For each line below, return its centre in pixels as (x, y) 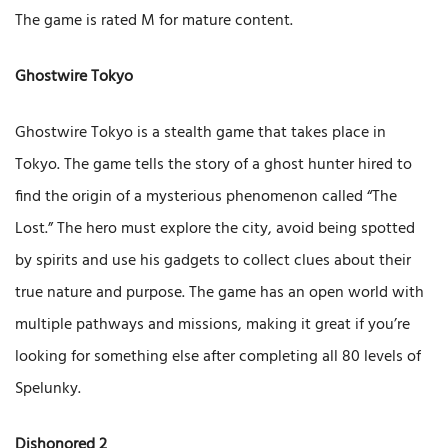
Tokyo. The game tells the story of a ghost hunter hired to (213, 165)
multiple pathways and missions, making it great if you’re (212, 325)
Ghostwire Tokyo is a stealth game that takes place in (200, 133)
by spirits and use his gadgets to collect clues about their (213, 261)
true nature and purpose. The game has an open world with (219, 293)
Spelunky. (48, 389)
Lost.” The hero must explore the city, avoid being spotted (215, 229)
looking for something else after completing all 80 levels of (218, 357)
